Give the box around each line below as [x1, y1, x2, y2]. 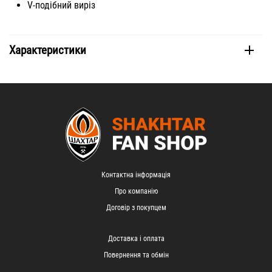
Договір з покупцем [106, 203, 166, 212]
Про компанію [114, 187, 158, 195]
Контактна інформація [101, 171, 171, 179]
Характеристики [9, 43, 86, 58]
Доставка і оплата [107, 234, 165, 243]
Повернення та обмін [103, 251, 169, 259]
